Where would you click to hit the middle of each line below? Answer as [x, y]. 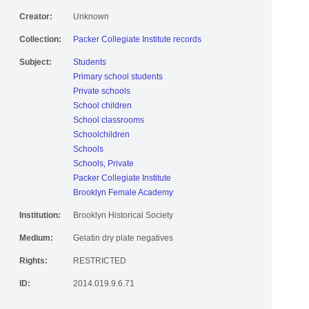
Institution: [40, 220]
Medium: [36, 242]
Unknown [91, 21]
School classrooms [109, 124]
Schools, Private [103, 168]
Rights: [33, 265]
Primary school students [118, 81]
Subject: [36, 67]
